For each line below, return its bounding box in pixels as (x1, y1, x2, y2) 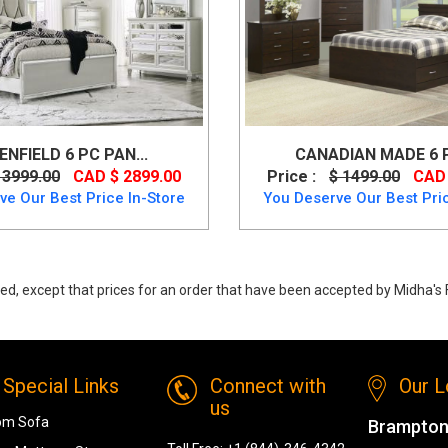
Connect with (209, 373, 326, 398)
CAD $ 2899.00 (72, 166, 181, 186)
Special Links (3, 373, 120, 398)
